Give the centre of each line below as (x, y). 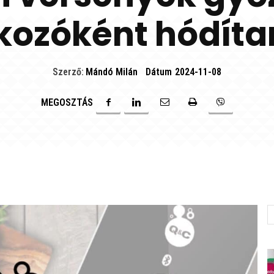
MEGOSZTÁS (67, 102)
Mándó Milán (112, 72)
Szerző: (68, 72)
